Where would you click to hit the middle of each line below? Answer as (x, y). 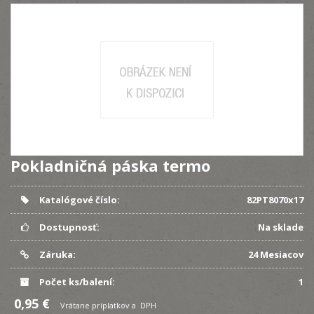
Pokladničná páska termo (110, 165)
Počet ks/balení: (76, 282)
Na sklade (281, 227)
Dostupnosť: (68, 227)
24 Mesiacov (276, 254)
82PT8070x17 (275, 200)
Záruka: (56, 254)
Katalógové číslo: (78, 200)
